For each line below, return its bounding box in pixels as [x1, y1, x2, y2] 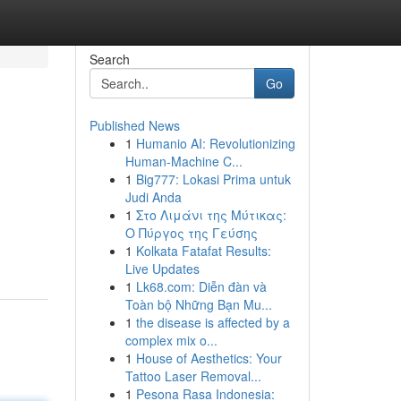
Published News [89, 116, 180, 134]
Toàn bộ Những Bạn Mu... [124, 295, 272, 313]
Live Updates [124, 260, 200, 277]
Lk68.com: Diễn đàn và [135, 277, 267, 295]
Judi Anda [124, 188, 182, 206]
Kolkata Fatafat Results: [135, 242, 271, 260]
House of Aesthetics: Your [135, 349, 282, 367]
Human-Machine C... [124, 152, 243, 170]
